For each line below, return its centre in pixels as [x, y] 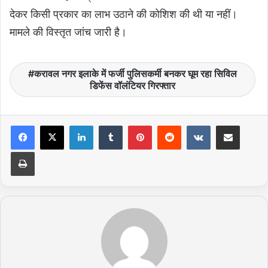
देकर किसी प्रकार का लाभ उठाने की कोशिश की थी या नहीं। [124, 14]
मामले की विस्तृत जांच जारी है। [68, 32]
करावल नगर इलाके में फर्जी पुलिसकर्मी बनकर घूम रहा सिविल [135, 74]
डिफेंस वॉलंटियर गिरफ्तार [133, 86]
